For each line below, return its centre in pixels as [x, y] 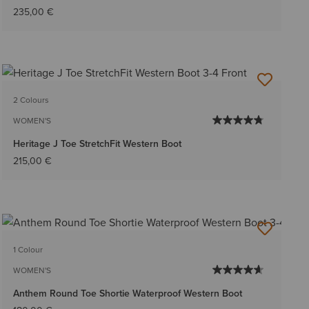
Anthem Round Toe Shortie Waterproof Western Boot [127, 293]
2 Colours [31, 100]
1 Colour [28, 249]
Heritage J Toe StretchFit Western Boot [97, 144]
